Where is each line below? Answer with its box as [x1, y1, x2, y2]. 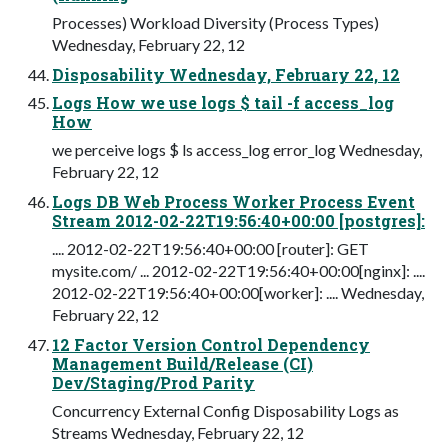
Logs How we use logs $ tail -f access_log [52, 91, 394, 113]
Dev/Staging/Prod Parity [52, 371, 255, 393]
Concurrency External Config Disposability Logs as [52, 400, 399, 420]
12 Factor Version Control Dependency [52, 333, 370, 355]
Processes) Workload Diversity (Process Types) [52, 12, 379, 32]
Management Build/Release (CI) [52, 352, 313, 374]
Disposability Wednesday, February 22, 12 [52, 63, 400, 85]
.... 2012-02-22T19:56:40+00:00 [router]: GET [52, 238, 369, 258]
